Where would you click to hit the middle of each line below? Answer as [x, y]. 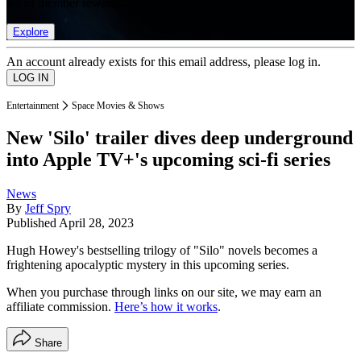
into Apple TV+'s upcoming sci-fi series [168, 160]
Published [33, 223]
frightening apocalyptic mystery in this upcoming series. [148, 265]
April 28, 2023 [96, 223]
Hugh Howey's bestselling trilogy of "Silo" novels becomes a [162, 251]
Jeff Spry [48, 209]
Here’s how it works [166, 307]
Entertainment [33, 105]
